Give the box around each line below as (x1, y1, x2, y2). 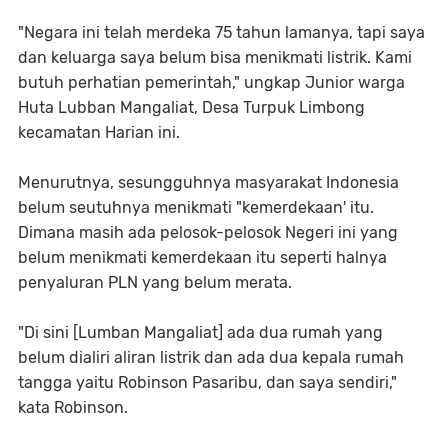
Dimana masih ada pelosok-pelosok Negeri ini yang (18, 223, 398, 242)
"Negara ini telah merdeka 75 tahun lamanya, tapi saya (18, 23, 425, 42)
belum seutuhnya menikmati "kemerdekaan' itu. (18, 198, 374, 217)
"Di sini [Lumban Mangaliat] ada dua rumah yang (18, 323, 383, 342)
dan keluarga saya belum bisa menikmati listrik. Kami (18, 48, 412, 67)
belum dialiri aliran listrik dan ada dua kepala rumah (18, 348, 404, 367)
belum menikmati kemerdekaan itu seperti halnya (18, 248, 387, 267)
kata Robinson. (18, 398, 128, 417)
